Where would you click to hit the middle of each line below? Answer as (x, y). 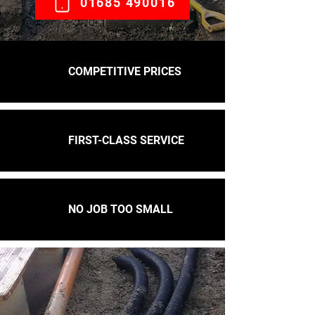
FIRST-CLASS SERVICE (126, 140)
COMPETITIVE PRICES (125, 71)
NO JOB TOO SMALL (121, 209)
